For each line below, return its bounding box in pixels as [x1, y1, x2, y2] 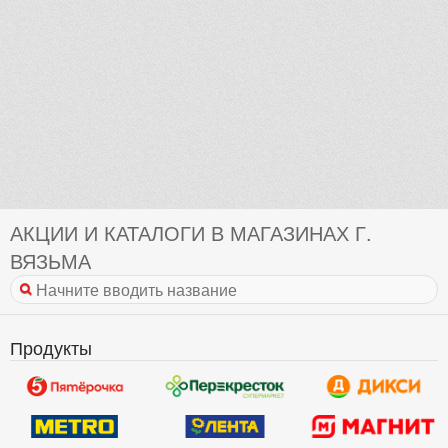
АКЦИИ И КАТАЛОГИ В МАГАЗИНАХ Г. [10, 217, 372, 247]
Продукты [10, 333, 92, 360]
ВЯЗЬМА [10, 245, 91, 275]
